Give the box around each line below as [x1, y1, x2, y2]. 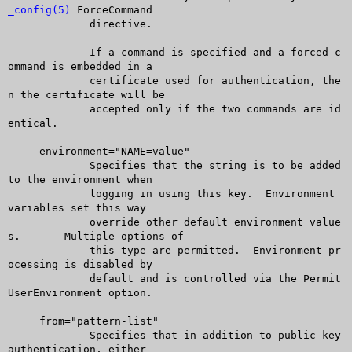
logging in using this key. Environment [7, 187, 58, 200]
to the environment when [7, 173, 152, 185]
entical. [7, 116, 58, 129]
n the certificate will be [7, 88, 165, 101]
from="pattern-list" [7, 314, 39, 327]
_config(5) [7, 3, 71, 16]
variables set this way [7, 201, 146, 214]
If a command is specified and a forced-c [7, 46, 58, 58]
